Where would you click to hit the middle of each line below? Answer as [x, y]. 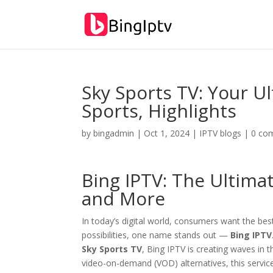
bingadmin [114, 133]
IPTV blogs [221, 133]
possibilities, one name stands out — [156, 235]
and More [124, 198]
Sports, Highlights [159, 111]
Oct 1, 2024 [167, 133]
